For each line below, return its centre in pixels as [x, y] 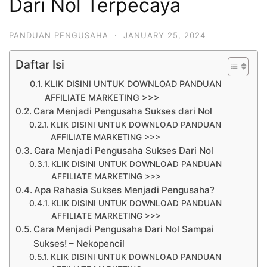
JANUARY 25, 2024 [164, 35]
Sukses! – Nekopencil [79, 243]
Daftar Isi [40, 64]
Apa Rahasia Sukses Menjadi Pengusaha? [125, 190]
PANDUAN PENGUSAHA [59, 35]
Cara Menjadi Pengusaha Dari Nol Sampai [124, 229]
